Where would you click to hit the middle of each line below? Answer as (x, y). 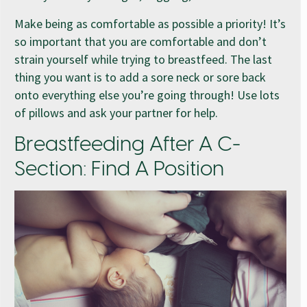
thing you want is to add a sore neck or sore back (140, 77)
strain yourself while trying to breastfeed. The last (143, 59)
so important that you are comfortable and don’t (140, 41)
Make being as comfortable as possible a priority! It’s (150, 23)
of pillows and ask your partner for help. (116, 112)
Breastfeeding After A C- (127, 145)
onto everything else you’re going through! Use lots (147, 95)
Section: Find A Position (119, 170)
